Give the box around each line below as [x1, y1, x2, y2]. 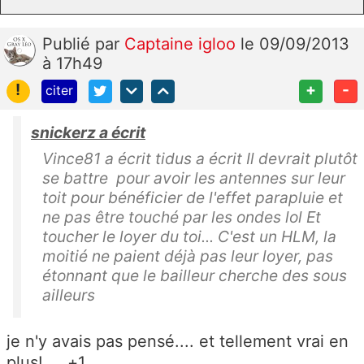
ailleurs [42, 284, 95, 305]
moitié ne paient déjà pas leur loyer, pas [42, 245, 333, 266]
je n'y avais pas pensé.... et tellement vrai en [6, 331, 349, 351]
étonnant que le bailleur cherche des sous [42, 265, 347, 285]
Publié [42, 33, 95, 54]
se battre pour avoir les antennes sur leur [42, 167, 345, 188]
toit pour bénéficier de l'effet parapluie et [42, 187, 343, 207]
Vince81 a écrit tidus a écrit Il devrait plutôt [42, 148, 357, 168]
